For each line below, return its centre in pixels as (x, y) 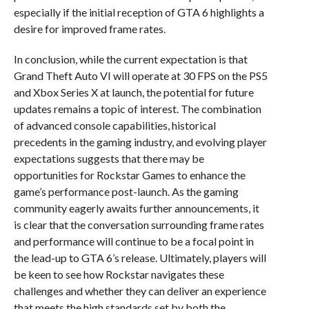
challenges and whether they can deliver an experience (140, 291)
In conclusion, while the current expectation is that (130, 59)
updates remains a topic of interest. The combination (137, 109)
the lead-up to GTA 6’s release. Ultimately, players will (140, 258)
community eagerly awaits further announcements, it (136, 208)
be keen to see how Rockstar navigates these (119, 275)
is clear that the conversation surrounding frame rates (139, 225)
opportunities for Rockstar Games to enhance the (129, 175)
